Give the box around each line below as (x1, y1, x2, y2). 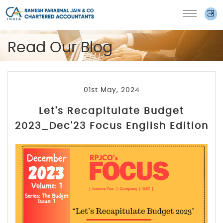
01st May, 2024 (83, 87, 140, 94)
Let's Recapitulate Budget (39, 107, 184, 116)
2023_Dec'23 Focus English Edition (14, 121, 209, 131)
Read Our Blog (7, 40, 112, 55)
